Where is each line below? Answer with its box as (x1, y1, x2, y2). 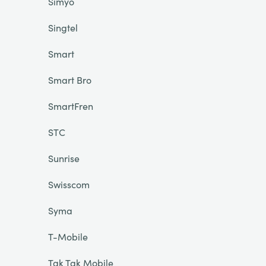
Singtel (47, 21, 78, 34)
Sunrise (47, 151, 80, 164)
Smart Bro (47, 73, 91, 86)
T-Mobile (47, 230, 88, 243)
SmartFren (47, 99, 93, 112)
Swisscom (47, 178, 90, 191)
